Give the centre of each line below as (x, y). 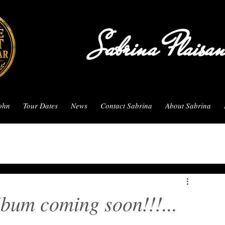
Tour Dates (40, 105)
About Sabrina (188, 105)
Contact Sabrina (126, 105)
